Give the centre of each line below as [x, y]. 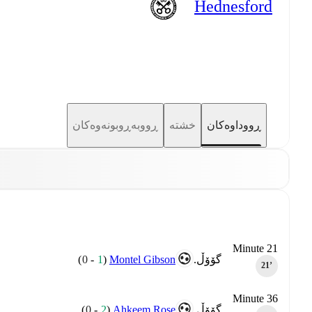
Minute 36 [255, 298]
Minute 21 [255, 248]
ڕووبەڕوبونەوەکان [115, 125]
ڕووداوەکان [234, 125]
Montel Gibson [142, 259]
